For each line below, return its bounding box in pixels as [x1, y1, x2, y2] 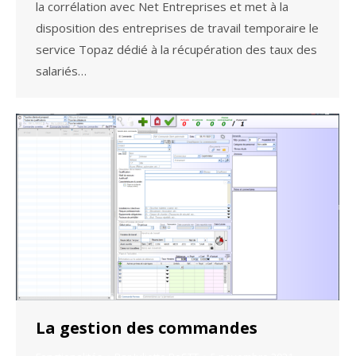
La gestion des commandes [36, 316, 257, 339]
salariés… [36, 63, 87, 79]
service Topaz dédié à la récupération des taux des [36, 41, 317, 58]
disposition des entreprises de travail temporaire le [36, 20, 319, 37]
